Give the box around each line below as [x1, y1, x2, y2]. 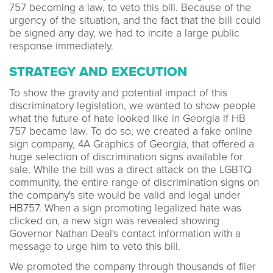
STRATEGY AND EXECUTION [9, 63, 187, 80]
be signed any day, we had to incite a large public [9, 26, 239, 40]
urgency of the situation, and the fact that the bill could [9, 13, 261, 27]
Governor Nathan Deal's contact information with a [9, 227, 241, 240]
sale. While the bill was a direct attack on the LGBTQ [9, 163, 252, 176]
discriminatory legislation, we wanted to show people [9, 99, 256, 112]
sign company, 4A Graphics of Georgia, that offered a [9, 137, 254, 151]
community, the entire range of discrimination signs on [9, 175, 259, 189]
